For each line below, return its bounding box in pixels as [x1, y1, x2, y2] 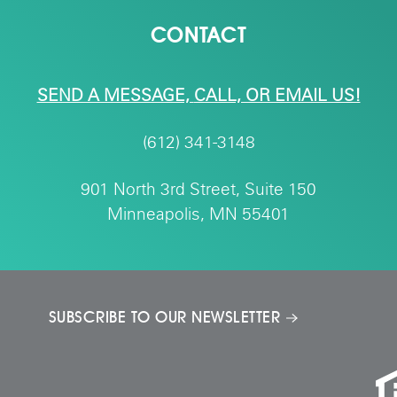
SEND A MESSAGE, [36, 88, 194, 105]
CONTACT [151, 22, 246, 48]
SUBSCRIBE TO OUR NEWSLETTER [48, 307, 281, 328]
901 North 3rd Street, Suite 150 [81, 182, 316, 199]
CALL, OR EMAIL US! [193, 88, 361, 105]
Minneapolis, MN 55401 [107, 206, 290, 224]
